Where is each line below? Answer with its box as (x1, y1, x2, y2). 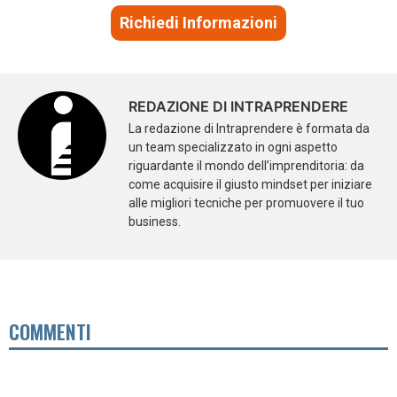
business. (128, 214, 181, 230)
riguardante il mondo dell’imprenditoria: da (128, 159, 364, 174)
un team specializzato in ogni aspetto (128, 140, 338, 155)
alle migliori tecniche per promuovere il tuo (128, 196, 364, 211)
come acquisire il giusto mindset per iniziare (128, 177, 372, 192)
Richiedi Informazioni (120, 12, 277, 32)
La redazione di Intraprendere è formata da (128, 121, 370, 136)
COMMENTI (9, 316, 91, 346)
